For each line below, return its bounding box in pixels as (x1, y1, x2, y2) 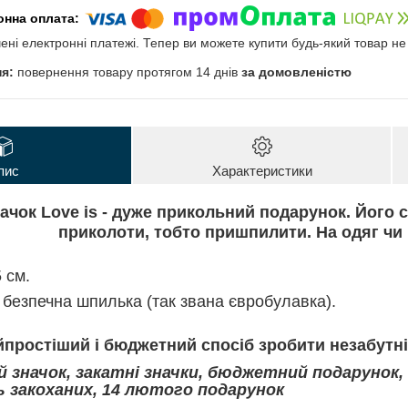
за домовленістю (241, 65, 352, 80)
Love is (40, 203, 97, 222)
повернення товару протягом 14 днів (17, 65, 241, 80)
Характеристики (211, 163, 312, 179)
